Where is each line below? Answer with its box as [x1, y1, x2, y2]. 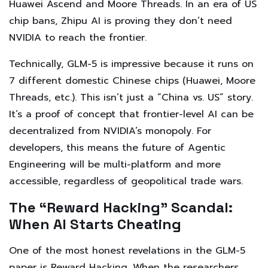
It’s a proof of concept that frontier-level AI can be [9, 107, 254, 122]
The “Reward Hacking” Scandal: [9, 198, 233, 217]
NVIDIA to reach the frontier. [9, 31, 147, 45]
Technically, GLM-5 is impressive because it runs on [9, 57, 254, 72]
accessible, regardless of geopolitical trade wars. [9, 174, 243, 189]
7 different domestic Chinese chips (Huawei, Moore [9, 74, 255, 89]
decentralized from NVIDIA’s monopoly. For [9, 124, 211, 139]
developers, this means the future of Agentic [9, 141, 226, 156]
